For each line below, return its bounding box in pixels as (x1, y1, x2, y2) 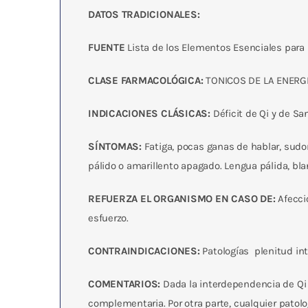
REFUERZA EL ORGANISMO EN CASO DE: (87, 192, 276, 205)
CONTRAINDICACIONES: (87, 245, 200, 257)
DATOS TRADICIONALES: (87, 8, 200, 21)
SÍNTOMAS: (87, 140, 142, 153)
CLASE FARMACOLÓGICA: (87, 74, 203, 87)
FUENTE (87, 41, 125, 54)
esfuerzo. (87, 212, 129, 224)
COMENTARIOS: (87, 278, 161, 290)
